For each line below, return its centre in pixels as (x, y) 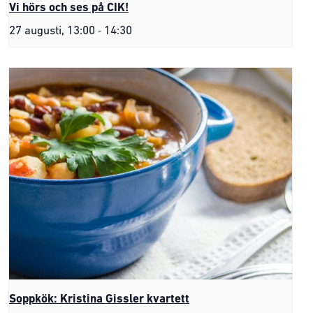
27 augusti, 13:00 (52, 31)
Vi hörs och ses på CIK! (69, 8)
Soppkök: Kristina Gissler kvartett (99, 300)
